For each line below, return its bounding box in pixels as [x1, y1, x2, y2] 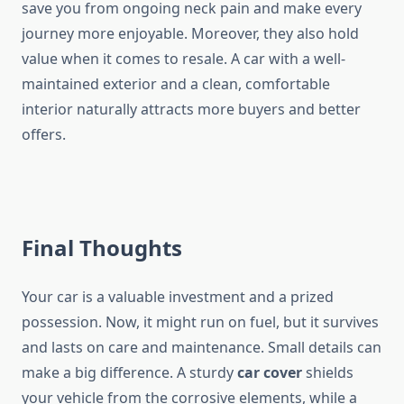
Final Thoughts [22, 233, 182, 263]
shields [302, 363, 353, 383]
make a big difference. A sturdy [22, 363, 237, 383]
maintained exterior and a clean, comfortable [22, 74, 330, 95]
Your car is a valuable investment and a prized [22, 287, 334, 308]
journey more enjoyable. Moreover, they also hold [22, 23, 359, 44]
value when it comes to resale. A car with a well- [22, 49, 345, 69]
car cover [237, 363, 302, 383]
